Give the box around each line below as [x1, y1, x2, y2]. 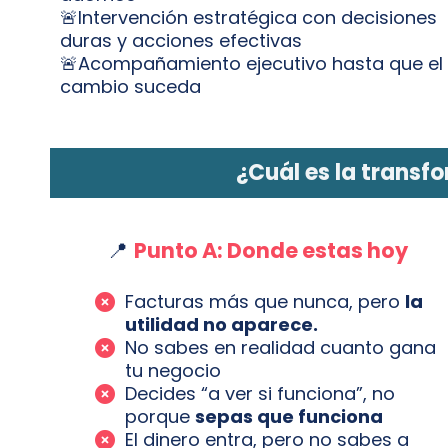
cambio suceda [60, 74, 201, 99]
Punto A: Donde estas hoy [133, 236, 408, 265]
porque [125, 404, 195, 429]
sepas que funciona [195, 404, 383, 429]
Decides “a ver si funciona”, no [125, 381, 395, 406]
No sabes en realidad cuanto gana [125, 335, 436, 360]
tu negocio [125, 358, 221, 383]
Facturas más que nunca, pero [125, 289, 405, 314]
